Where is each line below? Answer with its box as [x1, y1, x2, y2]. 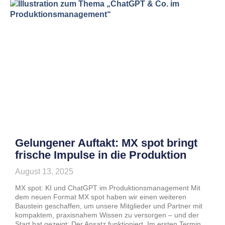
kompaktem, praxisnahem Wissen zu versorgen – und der [15, 211, 199, 219]
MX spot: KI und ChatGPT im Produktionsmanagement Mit [15, 184, 200, 192]
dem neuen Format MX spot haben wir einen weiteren [15, 193, 186, 201]
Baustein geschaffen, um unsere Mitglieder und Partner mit [15, 202, 202, 210]
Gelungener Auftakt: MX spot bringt [15, 137, 197, 149]
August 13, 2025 [15, 167, 73, 176]
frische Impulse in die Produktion [15, 149, 186, 161]
